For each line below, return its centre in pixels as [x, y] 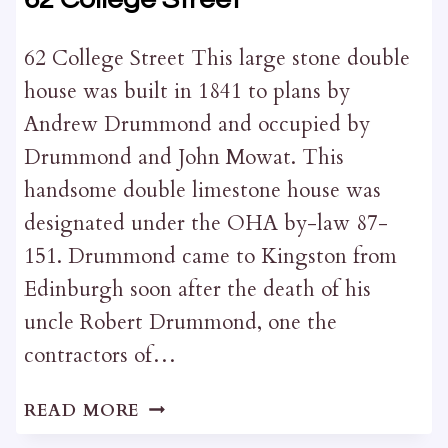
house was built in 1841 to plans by [186, 91]
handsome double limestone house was [202, 190]
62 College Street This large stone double [216, 58]
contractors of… [99, 355]
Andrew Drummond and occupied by [196, 124]
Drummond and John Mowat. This [183, 157]
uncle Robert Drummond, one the [180, 322]
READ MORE [82, 410]
